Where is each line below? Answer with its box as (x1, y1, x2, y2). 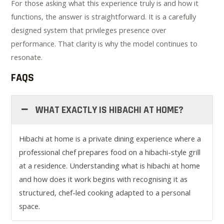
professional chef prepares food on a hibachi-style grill (19, 147, 201, 157)
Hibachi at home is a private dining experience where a (19, 133, 201, 144)
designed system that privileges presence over (11, 24, 167, 35)
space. (19, 201, 40, 211)
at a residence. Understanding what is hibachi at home (19, 160, 200, 171)
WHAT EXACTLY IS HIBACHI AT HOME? (35, 103, 183, 117)
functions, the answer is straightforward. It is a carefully (11, 11, 196, 21)
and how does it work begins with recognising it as (19, 174, 188, 184)
